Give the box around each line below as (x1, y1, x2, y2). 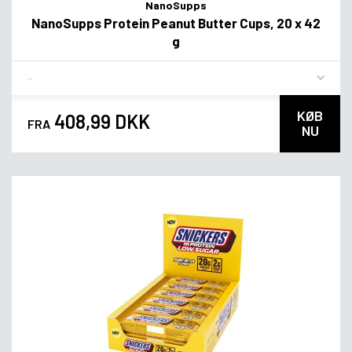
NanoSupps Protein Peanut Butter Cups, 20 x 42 (31, 15, 321, 31)
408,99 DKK (50, 110, 150, 134)
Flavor (27, 64, 60, 79)
